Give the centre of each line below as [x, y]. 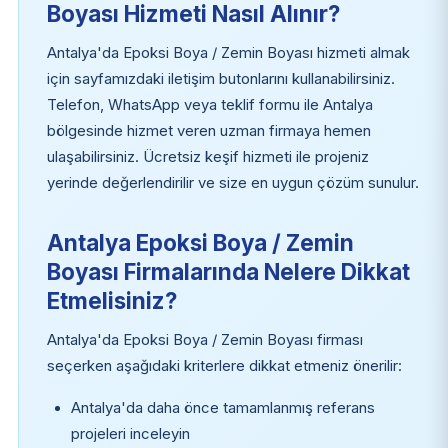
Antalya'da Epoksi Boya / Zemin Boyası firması [204, 340]
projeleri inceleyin [130, 434]
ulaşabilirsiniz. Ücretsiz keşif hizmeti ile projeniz [207, 157]
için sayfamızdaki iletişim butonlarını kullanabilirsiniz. [220, 79]
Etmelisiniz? [111, 301]
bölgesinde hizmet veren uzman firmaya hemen [208, 131]
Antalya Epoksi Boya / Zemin [200, 243]
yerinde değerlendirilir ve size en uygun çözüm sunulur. [232, 183]
